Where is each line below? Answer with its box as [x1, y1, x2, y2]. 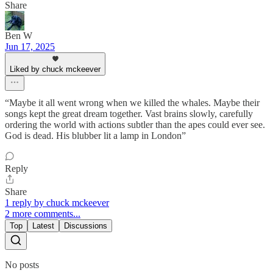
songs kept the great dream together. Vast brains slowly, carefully [5, 108, 253, 119]
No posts [5, 260, 39, 271]
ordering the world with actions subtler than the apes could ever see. [5, 119, 265, 130]
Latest [32, 221, 54, 231]
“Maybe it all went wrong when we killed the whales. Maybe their [5, 97, 260, 108]
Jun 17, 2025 [5, 41, 55, 52]
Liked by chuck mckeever [10, 65, 101, 74]
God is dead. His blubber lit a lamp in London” [5, 130, 186, 141]
